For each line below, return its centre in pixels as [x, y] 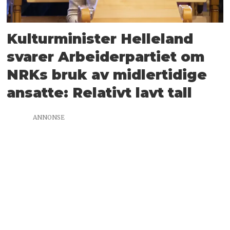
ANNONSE [49, 117]
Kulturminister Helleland [100, 39]
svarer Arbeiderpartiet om [106, 56]
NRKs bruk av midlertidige [107, 74]
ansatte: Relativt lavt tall [100, 92]
